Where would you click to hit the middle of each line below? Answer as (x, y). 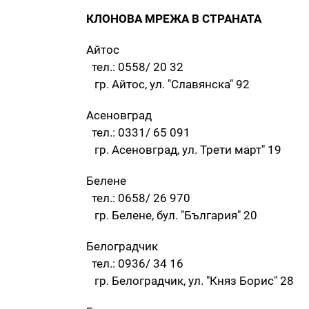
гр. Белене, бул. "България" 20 (172, 216)
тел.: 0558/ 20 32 (135, 67)
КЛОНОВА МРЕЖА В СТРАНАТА (174, 19)
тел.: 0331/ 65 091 (138, 133)
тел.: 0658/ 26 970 (138, 198)
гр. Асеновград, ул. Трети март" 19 (184, 150)
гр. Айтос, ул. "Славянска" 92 (168, 84)
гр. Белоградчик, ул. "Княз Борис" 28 (190, 281)
